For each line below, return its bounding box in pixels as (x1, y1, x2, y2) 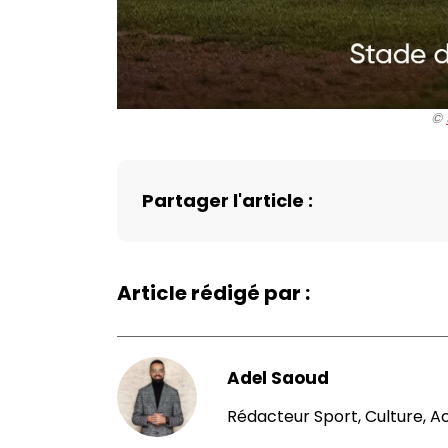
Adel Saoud (227, 365, 329, 390)
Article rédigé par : (117, 278, 310, 307)
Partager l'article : (142, 187, 313, 213)
